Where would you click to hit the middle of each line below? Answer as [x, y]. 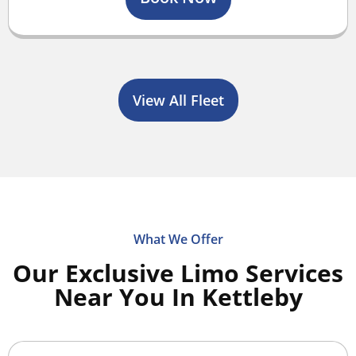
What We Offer [178, 240]
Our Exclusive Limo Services [178, 273]
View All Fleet [178, 101]
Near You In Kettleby [178, 297]
